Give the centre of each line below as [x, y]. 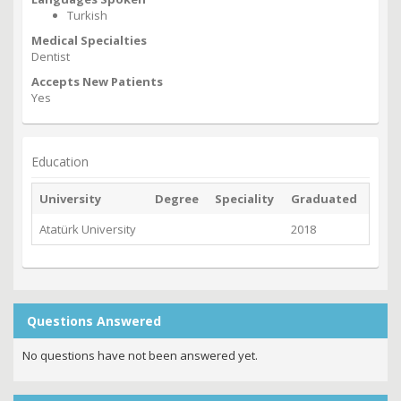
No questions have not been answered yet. [140, 356]
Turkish [87, 16]
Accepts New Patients [97, 82]
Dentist [51, 57]
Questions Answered [94, 321]
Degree [177, 199]
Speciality [244, 199]
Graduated [324, 199]
